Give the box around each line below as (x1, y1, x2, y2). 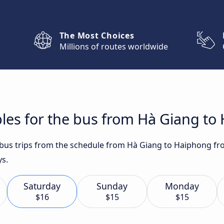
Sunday (96, 180, 127, 192)
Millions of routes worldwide (59, 41, 168, 52)
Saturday (23, 180, 60, 192)
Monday (165, 180, 199, 192)
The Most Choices (59, 30, 134, 41)
